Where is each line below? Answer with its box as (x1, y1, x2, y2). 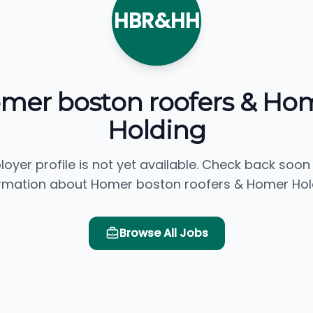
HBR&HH (113, 6, 200, 36)
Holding (108, 115, 205, 146)
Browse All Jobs (119, 225, 208, 242)
